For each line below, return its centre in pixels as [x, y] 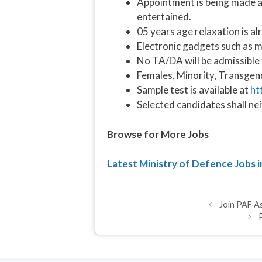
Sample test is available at [193, 90]
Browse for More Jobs [158, 134]
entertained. [164, 17]
